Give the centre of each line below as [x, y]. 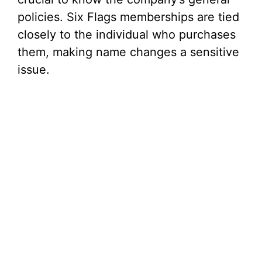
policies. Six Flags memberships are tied [128, 17]
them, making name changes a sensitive [128, 52]
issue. [34, 70]
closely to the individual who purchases [127, 35]
